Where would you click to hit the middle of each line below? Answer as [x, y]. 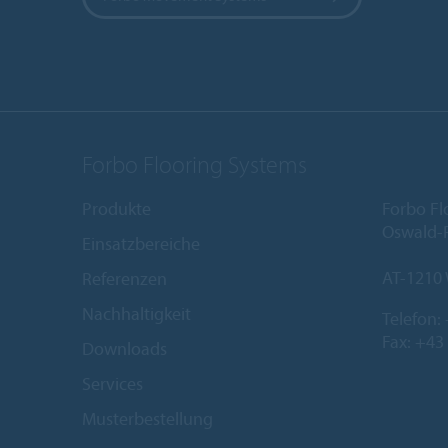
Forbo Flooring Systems [194, 164]
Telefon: [413, 319]
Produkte [116, 209]
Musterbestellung [147, 419]
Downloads [124, 349]
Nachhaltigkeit [136, 314]
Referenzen [124, 279]
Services [112, 384]
